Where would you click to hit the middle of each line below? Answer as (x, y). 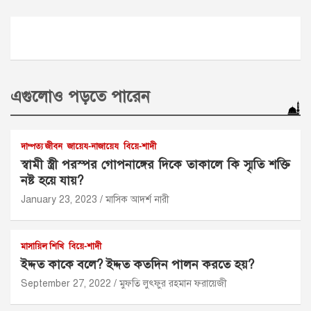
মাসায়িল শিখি (42, 246)
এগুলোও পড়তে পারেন (80, 96)
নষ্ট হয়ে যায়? (52, 180)
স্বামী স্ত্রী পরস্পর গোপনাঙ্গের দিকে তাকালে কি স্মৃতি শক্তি (155, 165)
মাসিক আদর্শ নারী (137, 200)
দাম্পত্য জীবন (42, 146)
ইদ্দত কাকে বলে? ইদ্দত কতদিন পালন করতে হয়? (137, 264)
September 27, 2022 (66, 284)
